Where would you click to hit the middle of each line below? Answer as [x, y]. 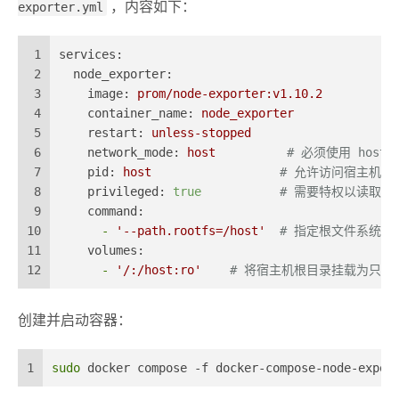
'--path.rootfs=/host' [191, 231]
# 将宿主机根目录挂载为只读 [312, 270]
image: [109, 94]
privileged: [126, 192]
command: [116, 212]
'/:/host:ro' [159, 270]
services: [91, 55]
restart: [116, 133]
